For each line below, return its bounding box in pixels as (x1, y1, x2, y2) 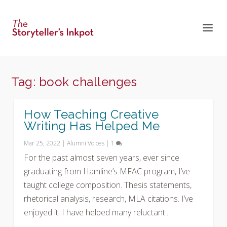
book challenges (39, 74, 137, 89)
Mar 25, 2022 (24, 139, 61, 147)
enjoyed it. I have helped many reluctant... (24, 207, 170, 218)
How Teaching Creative (24, 107, 159, 122)
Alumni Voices (67, 139, 105, 147)
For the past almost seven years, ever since (24, 152, 180, 163)
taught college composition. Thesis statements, (24, 179, 192, 191)
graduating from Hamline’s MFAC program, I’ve (24, 166, 191, 177)
